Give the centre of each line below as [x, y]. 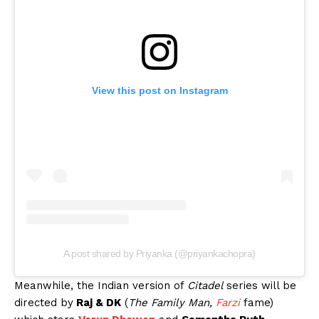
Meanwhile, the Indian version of [101, 286]
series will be [261, 286]
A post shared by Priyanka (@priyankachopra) [159, 254]
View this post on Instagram [159, 91]
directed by [44, 303]
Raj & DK [97, 303]
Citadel [207, 286]
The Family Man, [172, 303]
